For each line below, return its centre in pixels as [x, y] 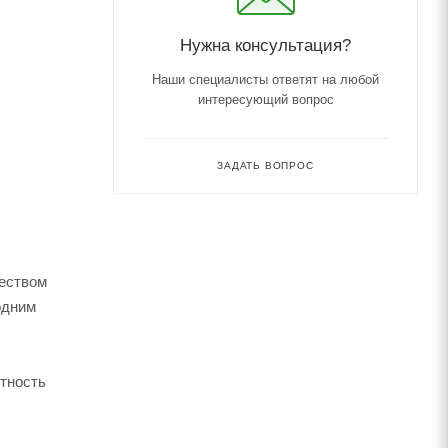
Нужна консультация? [265, 44]
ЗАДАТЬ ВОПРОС [265, 165]
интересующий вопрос [265, 99]
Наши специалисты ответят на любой [265, 79]
